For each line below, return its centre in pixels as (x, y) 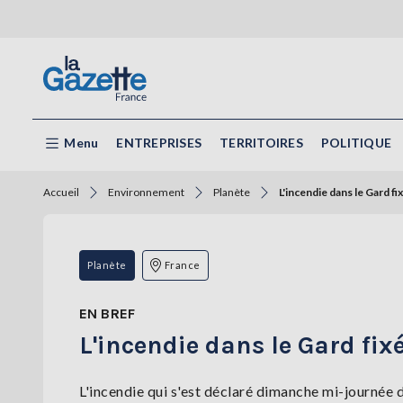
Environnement (146, 193)
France (182, 265)
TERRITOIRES (261, 143)
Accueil (61, 193)
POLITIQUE (356, 143)
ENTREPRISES (159, 143)
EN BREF (107, 314)
